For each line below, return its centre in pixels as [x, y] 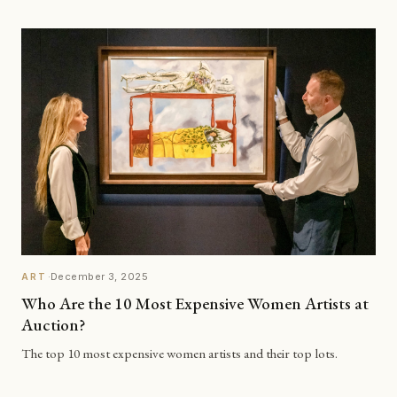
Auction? [54, 324]
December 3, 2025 [100, 277]
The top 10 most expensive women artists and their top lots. [179, 354]
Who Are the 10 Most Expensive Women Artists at [195, 303]
